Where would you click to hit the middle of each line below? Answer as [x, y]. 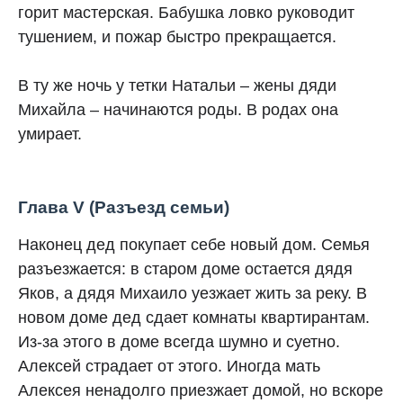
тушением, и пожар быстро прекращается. [179, 37]
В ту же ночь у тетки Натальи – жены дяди [177, 85]
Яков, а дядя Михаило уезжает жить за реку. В [193, 293]
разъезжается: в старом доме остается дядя [185, 269]
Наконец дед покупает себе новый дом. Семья [194, 245]
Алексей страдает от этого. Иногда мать [169, 366]
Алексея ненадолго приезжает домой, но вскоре [201, 390]
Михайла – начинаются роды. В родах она [178, 110]
